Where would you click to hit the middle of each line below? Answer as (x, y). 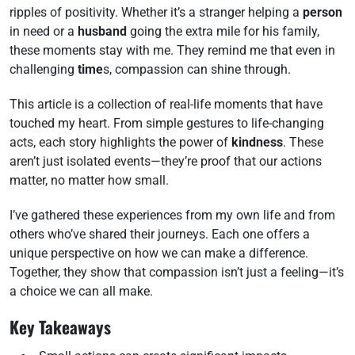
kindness (257, 142)
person (323, 12)
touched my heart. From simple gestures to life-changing (167, 123)
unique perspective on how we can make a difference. (159, 253)
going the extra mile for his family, (223, 31)
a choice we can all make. (81, 291)
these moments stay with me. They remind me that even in (172, 50)
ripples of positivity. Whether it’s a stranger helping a (156, 12)
